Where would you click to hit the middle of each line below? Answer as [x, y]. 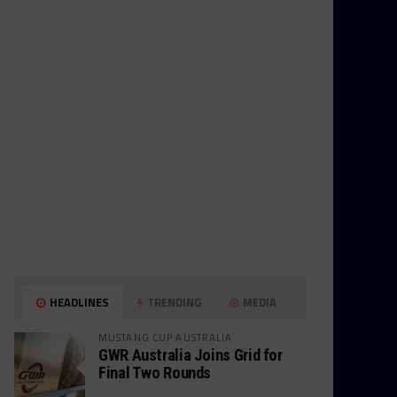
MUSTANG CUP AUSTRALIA [166, 337]
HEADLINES [78, 302]
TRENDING [173, 302]
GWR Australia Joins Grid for [191, 355]
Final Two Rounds [155, 373]
